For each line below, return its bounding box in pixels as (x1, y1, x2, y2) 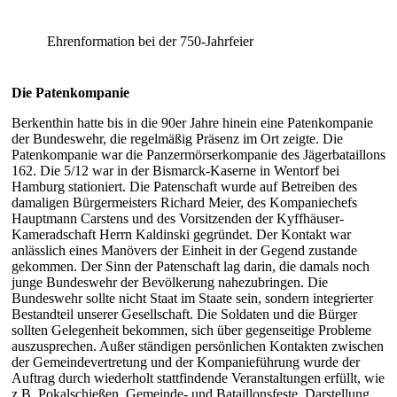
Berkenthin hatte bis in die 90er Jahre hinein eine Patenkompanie (12, 115, 373, 131)
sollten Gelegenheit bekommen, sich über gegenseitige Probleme (12, 323, 371, 339)
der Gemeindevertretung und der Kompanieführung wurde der (12, 354, 360, 370)
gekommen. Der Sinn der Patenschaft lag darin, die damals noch (12, 259, 370, 275)
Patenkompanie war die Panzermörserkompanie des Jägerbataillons (12, 147, 385, 163)
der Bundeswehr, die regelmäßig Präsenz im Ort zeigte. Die (12, 131, 343, 147)
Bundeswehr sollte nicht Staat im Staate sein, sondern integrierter (12, 291, 373, 307)
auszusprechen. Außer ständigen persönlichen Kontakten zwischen (12, 339, 384, 354)
